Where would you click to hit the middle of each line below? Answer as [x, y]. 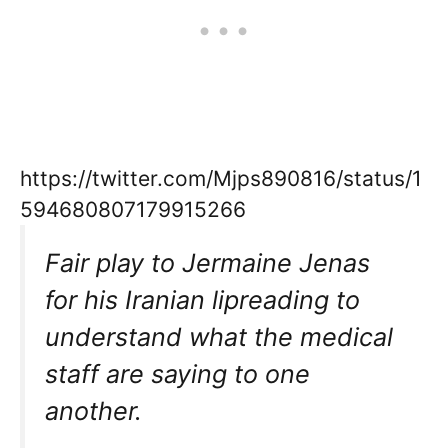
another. [93, 411]
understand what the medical [219, 337]
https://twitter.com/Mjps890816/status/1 [221, 179]
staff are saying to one [177, 374]
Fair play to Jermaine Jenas [207, 263]
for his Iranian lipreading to [202, 300]
